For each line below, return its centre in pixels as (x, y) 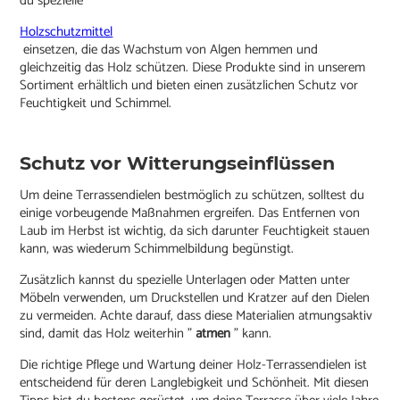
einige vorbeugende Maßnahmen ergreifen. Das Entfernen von (190, 213)
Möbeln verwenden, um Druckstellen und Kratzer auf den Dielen (195, 298)
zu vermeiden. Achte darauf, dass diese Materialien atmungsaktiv (196, 316)
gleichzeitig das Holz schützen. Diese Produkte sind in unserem (193, 68)
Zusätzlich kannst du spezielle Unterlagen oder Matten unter (185, 280)
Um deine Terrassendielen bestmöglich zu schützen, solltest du (192, 196)
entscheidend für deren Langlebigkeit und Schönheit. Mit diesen (195, 383)
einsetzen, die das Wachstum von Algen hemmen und (169, 50)
